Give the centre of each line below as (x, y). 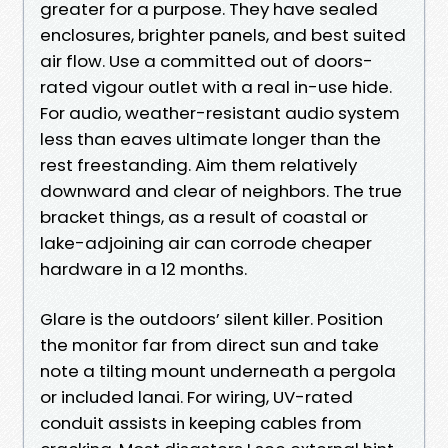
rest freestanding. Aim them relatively (198, 164)
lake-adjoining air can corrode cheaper (206, 242)
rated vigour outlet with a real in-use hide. (216, 86)
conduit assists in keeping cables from (201, 422)
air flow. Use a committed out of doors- (206, 60)
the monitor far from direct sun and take (209, 344)
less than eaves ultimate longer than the (210, 138)
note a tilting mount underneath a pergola (218, 370)
